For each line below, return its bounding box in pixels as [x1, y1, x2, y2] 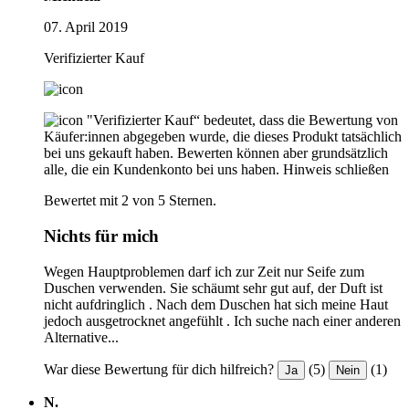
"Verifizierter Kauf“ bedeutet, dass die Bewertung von [87, 112, 398, 129]
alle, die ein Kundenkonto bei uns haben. [44, 162, 279, 178]
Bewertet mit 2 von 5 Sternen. [44, 193, 216, 209]
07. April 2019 [44, 19, 128, 36]
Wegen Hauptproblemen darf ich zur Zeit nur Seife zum [44, 263, 364, 279]
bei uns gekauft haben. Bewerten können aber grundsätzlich [44, 145, 388, 162]
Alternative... [44, 329, 119, 345]
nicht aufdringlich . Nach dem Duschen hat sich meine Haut [44, 296, 388, 312]
